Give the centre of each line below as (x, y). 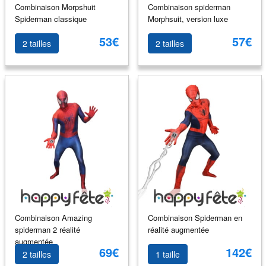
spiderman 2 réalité (47, 229)
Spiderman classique (50, 18)
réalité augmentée (178, 229)
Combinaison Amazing (53, 217)
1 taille (167, 254)
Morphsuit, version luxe (188, 18)
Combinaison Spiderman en (195, 217)
